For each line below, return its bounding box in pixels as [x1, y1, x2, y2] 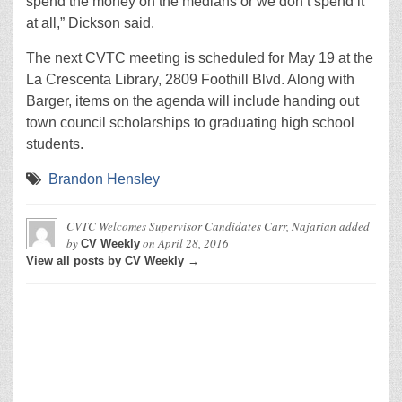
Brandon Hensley [48, 171, 160, 187]
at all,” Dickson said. [26, 15, 154, 31]
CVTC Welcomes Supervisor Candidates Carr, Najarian [66, 218, 336, 234]
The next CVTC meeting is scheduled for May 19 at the [26, 50, 373, 66]
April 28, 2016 [158, 235, 229, 251]
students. [26, 136, 83, 152]
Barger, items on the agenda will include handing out [26, 93, 359, 109]
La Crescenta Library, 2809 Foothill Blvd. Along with [26, 72, 354, 87]
